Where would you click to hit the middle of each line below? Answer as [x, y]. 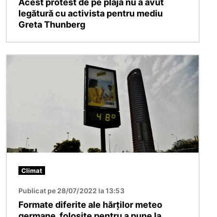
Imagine [21, 60]
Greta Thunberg [52, 24]
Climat [32, 171]
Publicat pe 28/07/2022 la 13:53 [71, 191]
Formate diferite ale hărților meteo [90, 205]
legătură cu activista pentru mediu [91, 13]
